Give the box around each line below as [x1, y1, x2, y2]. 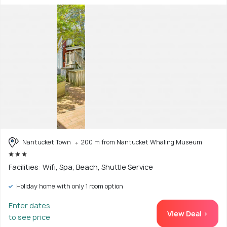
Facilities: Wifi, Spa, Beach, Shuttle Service [9, 162, 153, 172]
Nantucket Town [21, 137, 72, 146]
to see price [9, 212, 50, 222]
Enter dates [9, 201, 50, 211]
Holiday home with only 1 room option [15, 182, 123, 191]
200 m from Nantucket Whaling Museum [81, 137, 202, 146]
